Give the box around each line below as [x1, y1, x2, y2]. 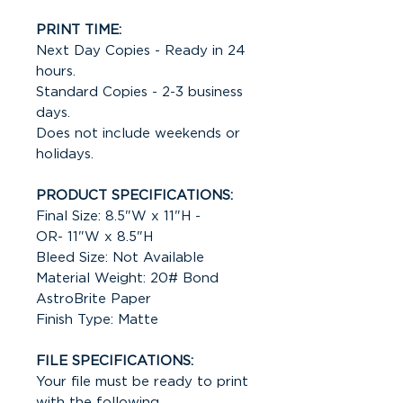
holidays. [36, 147, 94, 161]
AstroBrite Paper [36, 291, 151, 306]
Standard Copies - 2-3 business [36, 85, 243, 99]
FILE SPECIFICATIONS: [36, 354, 193, 368]
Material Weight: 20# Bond [36, 271, 219, 285]
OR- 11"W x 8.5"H [36, 229, 153, 244]
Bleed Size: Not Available [36, 250, 204, 264]
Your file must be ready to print [36, 374, 248, 389]
